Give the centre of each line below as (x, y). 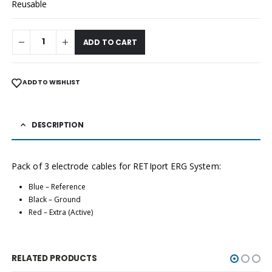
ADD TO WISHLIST (51, 83)
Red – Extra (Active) (60, 212)
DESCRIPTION (57, 124)
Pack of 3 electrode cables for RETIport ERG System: (116, 166)
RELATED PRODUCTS (54, 258)
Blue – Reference (57, 186)
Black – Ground (54, 199)
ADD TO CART (110, 42)
